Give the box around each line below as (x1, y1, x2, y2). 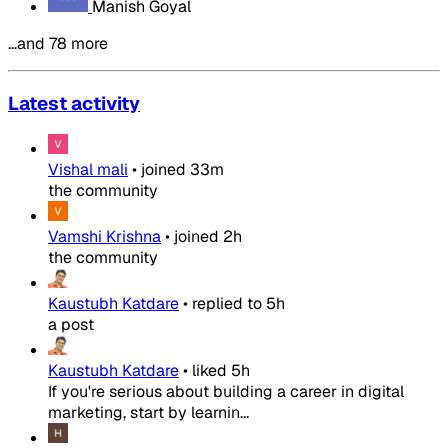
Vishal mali (48, 159, 128, 181)
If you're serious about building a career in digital (48, 381, 404, 403)
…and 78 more (8, 32, 108, 54)
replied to (192, 293, 262, 315)
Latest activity (8, 90, 140, 116)
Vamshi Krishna (48, 226, 161, 248)
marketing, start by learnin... (48, 402, 249, 424)
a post (48, 314, 94, 336)
